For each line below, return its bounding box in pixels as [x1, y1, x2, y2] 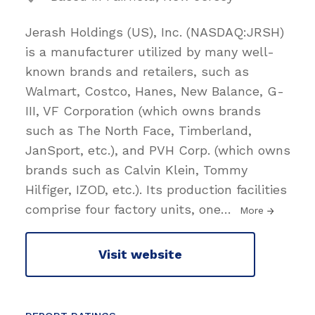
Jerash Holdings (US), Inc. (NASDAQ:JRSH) [25, 24, 284, 39]
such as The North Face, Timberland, [25, 122, 252, 138]
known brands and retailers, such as [25, 63, 249, 79]
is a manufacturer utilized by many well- [25, 44, 274, 59]
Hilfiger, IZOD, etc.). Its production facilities [25, 181, 287, 197]
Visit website [98, 247, 182, 262]
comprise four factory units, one [25, 201, 221, 217]
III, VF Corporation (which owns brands [25, 103, 261, 118]
